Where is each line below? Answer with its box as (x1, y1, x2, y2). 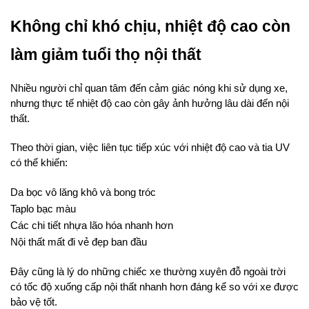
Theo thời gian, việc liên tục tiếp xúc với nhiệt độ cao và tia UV (10, 142, 290, 154)
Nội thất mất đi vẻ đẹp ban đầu (10, 237, 147, 248)
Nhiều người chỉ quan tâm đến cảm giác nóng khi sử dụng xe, (10, 83, 288, 94)
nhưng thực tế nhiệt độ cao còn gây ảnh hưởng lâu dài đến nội (10, 98, 289, 110)
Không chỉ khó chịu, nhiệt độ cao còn (10, 17, 290, 36)
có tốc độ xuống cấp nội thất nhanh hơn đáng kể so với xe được (10, 281, 299, 293)
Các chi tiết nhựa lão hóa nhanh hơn (10, 220, 173, 232)
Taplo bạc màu (10, 203, 76, 215)
